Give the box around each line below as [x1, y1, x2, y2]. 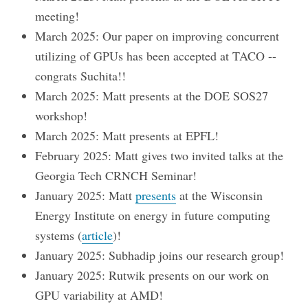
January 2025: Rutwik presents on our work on [35, 267, 269, 284]
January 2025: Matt [35, 187, 136, 204]
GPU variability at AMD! [35, 287, 164, 304]
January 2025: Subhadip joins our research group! [35, 247, 285, 264]
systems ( [35, 227, 82, 244]
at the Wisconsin [176, 187, 263, 204]
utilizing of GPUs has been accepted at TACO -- [35, 47, 277, 65]
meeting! [35, 8, 80, 25]
